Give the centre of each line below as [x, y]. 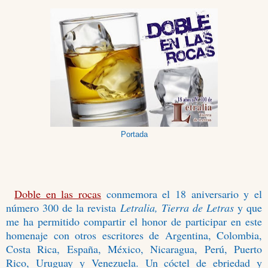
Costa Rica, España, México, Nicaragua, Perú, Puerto [134, 249]
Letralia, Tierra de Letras [177, 208]
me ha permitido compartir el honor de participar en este [134, 222]
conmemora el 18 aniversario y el [184, 194]
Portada [134, 134]
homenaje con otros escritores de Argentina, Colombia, [134, 235]
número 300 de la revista [61, 208]
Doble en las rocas [58, 194]
